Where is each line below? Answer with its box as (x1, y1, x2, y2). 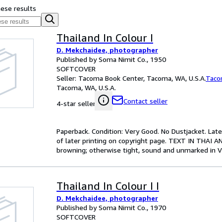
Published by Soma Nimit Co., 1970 (56, 203, 166, 212)
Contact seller (123, 97, 167, 105)
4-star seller (56, 99, 96, 108)
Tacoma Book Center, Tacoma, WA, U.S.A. (78, 74, 206, 82)
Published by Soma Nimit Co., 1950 (56, 55, 166, 63)
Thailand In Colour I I (56, 180, 159, 192)
